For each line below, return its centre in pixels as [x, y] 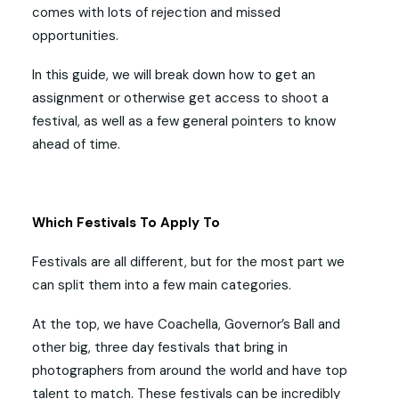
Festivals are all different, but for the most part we [188, 262]
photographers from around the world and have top [190, 370]
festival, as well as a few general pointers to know [184, 121]
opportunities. [75, 36]
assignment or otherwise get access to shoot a [180, 98]
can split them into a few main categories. [162, 285]
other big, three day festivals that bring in [160, 347]
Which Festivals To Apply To [126, 223]
